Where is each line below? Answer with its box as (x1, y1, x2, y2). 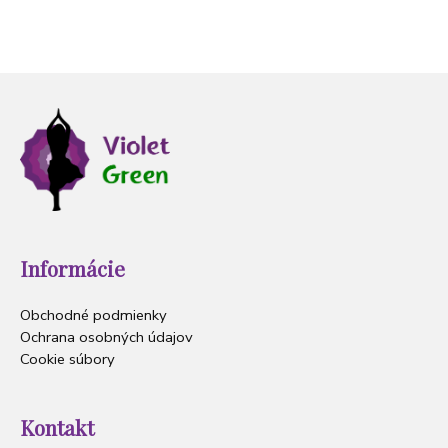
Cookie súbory (20, 349, 115, 370)
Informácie (20, 253, 125, 282)
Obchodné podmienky (20, 305, 167, 326)
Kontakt (20, 412, 94, 441)
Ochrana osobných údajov (20, 327, 193, 348)
